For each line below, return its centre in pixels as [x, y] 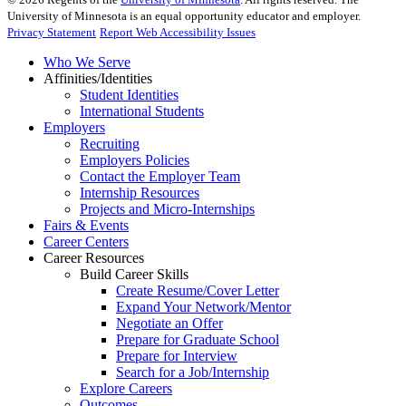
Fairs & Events [86, 226]
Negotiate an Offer [169, 324]
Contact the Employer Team [160, 177]
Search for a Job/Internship [193, 372]
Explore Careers [126, 389]
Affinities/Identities [98, 79]
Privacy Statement [52, 33]
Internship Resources [140, 193]
